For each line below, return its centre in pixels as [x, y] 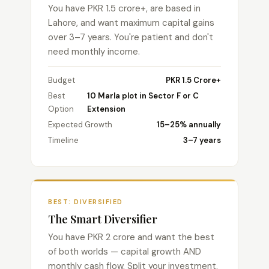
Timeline [63, 140]
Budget [62, 80]
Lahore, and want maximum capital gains [131, 23]
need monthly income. [94, 52]
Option [61, 109]
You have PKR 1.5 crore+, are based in [124, 8]
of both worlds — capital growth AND [125, 252]
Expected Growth [80, 125]
